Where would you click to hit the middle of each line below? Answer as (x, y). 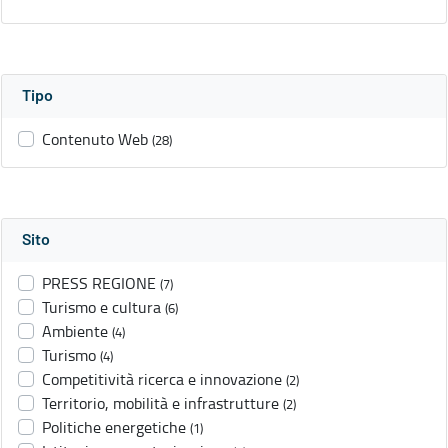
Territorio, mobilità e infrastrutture (160, 403)
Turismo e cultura (101, 307)
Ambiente (75, 331)
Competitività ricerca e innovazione (162, 379)
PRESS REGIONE (99, 283)
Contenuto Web (95, 139)
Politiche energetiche (114, 427)
